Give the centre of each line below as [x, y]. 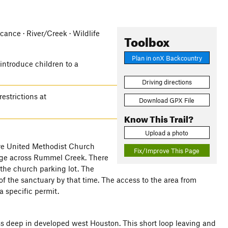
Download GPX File [167, 100]
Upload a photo [167, 133]
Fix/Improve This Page [167, 150]
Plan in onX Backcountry [167, 58]
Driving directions [167, 82]
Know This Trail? [159, 118]
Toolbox [147, 40]
